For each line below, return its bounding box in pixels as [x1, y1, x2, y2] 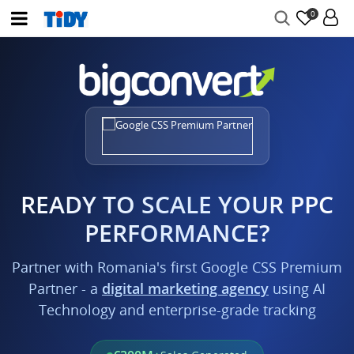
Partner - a [28, 279, 102, 298]
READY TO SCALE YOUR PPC [21, 188, 333, 220]
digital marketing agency [102, 279, 269, 298]
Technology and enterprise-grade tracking [38, 300, 316, 319]
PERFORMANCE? [84, 217, 270, 249]
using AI [269, 279, 326, 298]
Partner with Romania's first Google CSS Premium [12, 258, 342, 277]
